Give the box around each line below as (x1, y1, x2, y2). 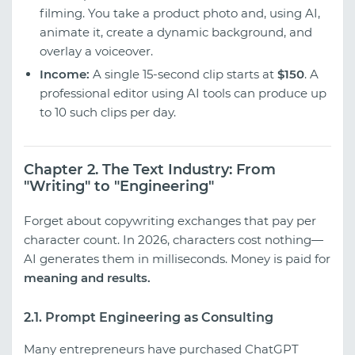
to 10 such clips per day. (40, 104, 176, 120)
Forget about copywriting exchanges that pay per (24, 213, 316, 229)
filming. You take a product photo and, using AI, (40, 5, 320, 21)
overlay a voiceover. (40, 43, 153, 59)
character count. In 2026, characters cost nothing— (24, 232, 323, 248)
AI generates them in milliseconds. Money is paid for (24, 251, 330, 267)
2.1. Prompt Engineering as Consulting (24, 310, 273, 326)
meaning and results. (24, 270, 151, 286)
